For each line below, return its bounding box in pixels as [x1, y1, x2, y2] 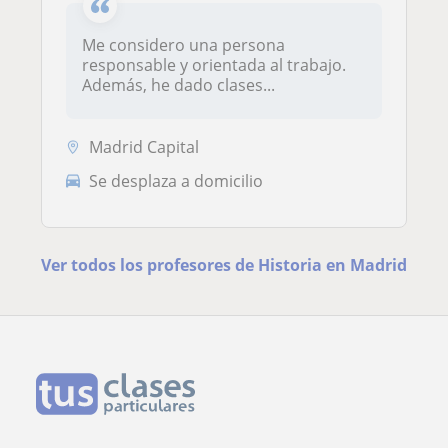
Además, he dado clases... [82, 74, 275, 97]
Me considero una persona [82, 34, 285, 57]
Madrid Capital [89, 136, 199, 159]
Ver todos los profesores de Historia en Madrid [40, 253, 407, 276]
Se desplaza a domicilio [89, 169, 263, 192]
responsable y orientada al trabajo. [82, 54, 346, 77]
